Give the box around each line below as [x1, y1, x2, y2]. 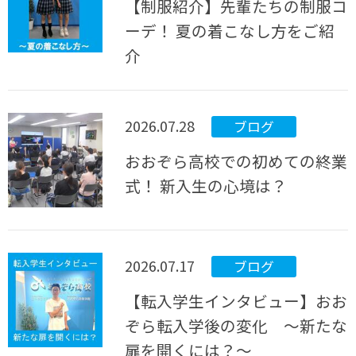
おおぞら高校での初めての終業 [125, 149, 348, 173]
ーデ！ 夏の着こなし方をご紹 [125, 19, 335, 43]
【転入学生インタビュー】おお [125, 289, 348, 313]
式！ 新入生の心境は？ [125, 174, 288, 198]
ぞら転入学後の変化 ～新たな [125, 314, 348, 338]
